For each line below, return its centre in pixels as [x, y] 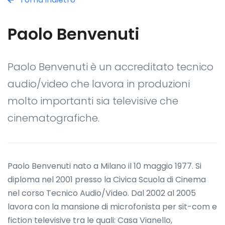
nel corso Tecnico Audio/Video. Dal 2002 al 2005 [102, 193]
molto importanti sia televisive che [93, 101]
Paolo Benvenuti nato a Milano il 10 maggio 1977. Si [104, 166]
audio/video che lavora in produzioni [99, 84]
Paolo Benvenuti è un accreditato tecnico [110, 67]
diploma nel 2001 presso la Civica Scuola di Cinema [107, 179]
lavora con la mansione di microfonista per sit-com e [112, 206]
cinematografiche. [53, 118]
